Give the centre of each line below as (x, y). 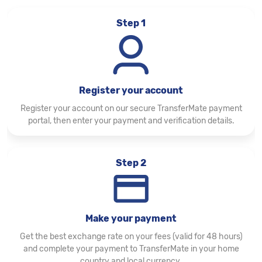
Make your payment (131, 218)
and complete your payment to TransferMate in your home (131, 249)
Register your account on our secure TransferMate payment (131, 108)
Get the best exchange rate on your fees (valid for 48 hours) (131, 237)
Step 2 (131, 163)
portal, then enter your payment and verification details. (131, 121)
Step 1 (131, 23)
